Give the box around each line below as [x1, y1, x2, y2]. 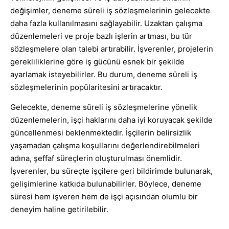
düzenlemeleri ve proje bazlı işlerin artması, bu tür [10, 31, 192, 41]
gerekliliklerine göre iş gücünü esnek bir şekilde [10, 56, 185, 66]
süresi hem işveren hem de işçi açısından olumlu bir [10, 192, 198, 202]
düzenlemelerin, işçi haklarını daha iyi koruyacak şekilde [10, 115, 213, 125]
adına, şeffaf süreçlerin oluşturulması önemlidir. [10, 153, 182, 164]
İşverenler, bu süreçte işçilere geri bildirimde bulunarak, [10, 166, 213, 176]
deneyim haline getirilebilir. [10, 204, 108, 215]
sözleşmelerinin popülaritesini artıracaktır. [10, 82, 163, 92]
